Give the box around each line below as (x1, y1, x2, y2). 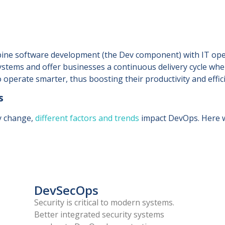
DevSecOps (34, 182, 99, 199)
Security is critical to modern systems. (34, 197, 175, 208)
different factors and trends (35, 113, 139, 124)
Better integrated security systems (34, 209, 165, 220)
